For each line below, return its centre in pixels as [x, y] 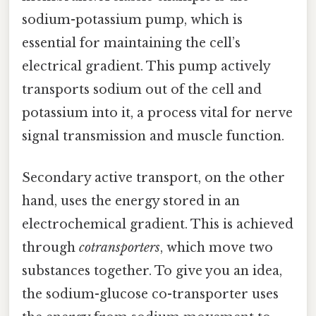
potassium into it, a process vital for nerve [157, 113]
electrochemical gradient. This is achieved [158, 225]
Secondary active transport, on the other [153, 178]
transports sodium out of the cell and [142, 89]
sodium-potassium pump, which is [132, 19]
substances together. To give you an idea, [152, 271]
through [50, 248]
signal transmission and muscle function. [153, 136]
